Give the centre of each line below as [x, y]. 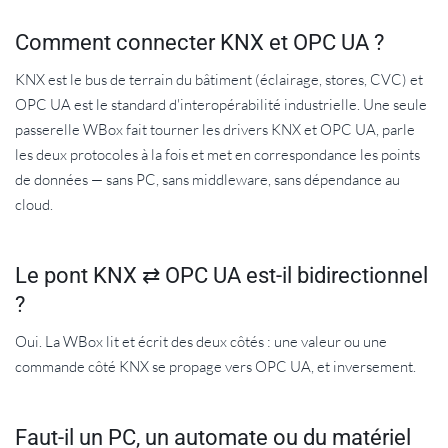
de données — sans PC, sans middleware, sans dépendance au [207, 179]
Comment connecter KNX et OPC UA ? [199, 42]
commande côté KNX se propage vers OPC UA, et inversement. [215, 366]
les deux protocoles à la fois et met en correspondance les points [217, 154]
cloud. [34, 204]
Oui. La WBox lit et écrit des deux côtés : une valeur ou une [201, 341]
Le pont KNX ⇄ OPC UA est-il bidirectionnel [221, 275]
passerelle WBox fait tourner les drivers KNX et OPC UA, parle [215, 129]
